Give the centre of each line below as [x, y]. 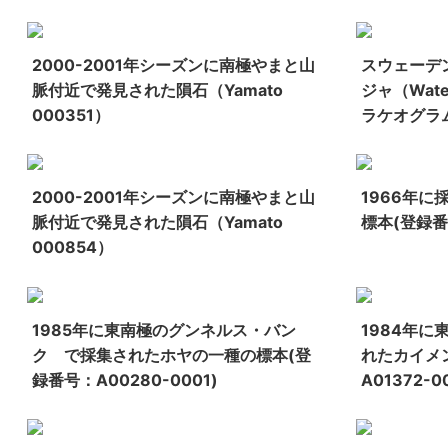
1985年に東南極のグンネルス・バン [163, 329]
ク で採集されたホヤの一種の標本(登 [171, 354]
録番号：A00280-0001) [124, 379]
